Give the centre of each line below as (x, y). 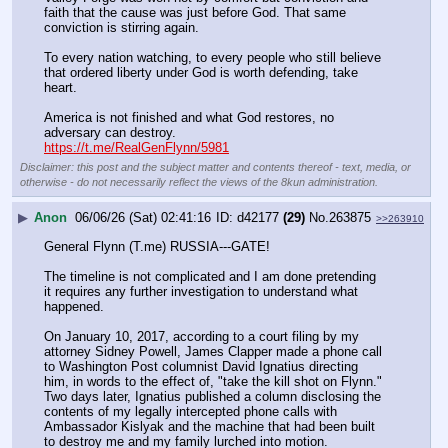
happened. (76, 307)
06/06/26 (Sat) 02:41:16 (143, 217)
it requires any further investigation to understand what (201, 292)
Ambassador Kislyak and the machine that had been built (209, 427)
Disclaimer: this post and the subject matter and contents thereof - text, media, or (215, 167)
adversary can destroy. (110, 133)
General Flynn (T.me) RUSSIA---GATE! (157, 247)
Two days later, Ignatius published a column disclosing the (212, 397)
